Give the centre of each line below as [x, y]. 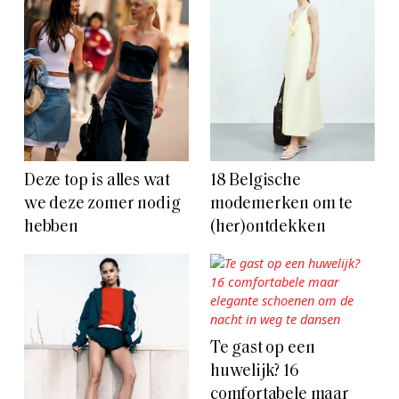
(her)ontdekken [268, 227]
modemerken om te [281, 204]
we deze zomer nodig [102, 204]
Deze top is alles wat [98, 181]
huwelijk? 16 [255, 371]
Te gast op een [263, 348]
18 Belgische [256, 181]
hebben [51, 227]
